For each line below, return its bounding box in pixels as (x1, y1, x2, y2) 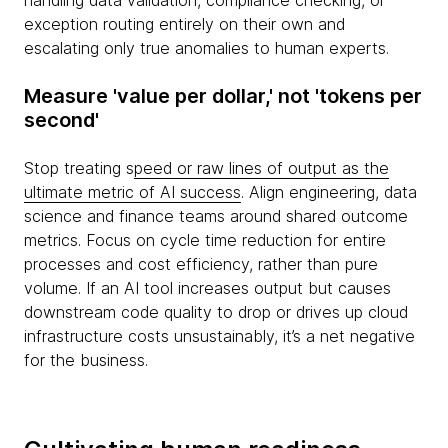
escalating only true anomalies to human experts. (24, 38, 389, 58)
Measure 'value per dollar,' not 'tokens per (24, 84, 422, 108)
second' (24, 108, 99, 132)
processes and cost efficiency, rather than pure (24, 254, 378, 274)
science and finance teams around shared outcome (24, 206, 408, 226)
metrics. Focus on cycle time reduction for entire (24, 230, 386, 250)
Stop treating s (24, 158, 134, 178)
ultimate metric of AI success (24, 182, 241, 202)
